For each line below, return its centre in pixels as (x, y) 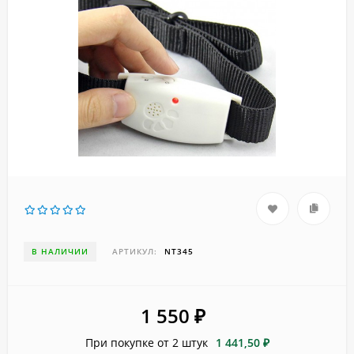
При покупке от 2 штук (146, 343)
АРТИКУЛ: (135, 252)
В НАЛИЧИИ (60, 252)
